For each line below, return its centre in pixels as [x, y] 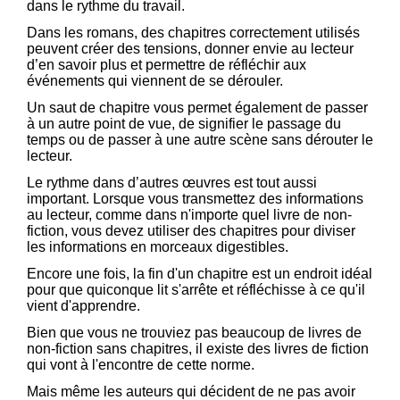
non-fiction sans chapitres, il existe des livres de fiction [198, 349]
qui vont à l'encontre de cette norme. [142, 365]
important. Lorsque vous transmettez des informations [195, 199]
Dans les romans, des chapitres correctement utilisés [193, 33]
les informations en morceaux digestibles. [159, 247]
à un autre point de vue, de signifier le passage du [184, 124]
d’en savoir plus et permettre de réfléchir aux [167, 65]
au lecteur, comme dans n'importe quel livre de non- [189, 215]
